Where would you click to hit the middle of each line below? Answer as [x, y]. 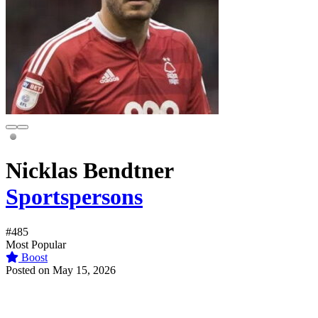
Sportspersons [74, 197]
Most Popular [36, 244]
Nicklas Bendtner [90, 171]
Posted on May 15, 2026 [61, 270]
